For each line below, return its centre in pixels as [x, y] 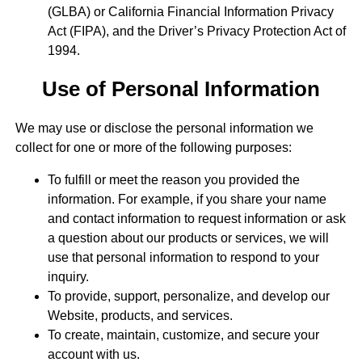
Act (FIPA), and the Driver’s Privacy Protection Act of [196, 32]
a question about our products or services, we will [188, 238]
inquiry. [68, 276]
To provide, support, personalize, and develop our [188, 296]
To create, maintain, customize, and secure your [183, 335]
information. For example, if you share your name [187, 199]
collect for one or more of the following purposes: [153, 147]
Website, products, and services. [140, 315]
